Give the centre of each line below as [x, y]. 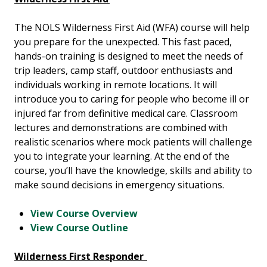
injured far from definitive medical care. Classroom [126, 114]
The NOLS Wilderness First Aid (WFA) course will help [132, 28]
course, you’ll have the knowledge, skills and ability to [133, 171]
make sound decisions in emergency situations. [119, 185]
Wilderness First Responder [81, 257]
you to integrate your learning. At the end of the [122, 156]
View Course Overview [84, 214]
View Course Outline [80, 228]
